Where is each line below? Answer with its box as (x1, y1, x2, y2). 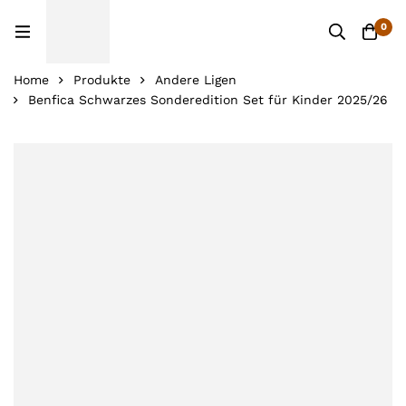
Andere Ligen (155, 72, 237, 87)
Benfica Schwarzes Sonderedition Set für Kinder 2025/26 (28, 92, 388, 107)
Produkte (73, 72, 130, 87)
